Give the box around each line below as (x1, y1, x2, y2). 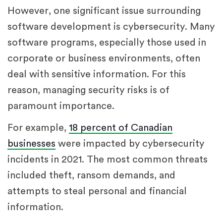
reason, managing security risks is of (7, 85, 169, 96)
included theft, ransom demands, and (7, 170, 175, 181)
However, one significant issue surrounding (7, 6, 201, 16)
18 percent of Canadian (69, 123, 172, 133)
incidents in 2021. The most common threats (7, 155, 208, 165)
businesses (7, 139, 55, 149)
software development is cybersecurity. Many (7, 22, 215, 32)
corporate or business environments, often (7, 54, 200, 64)
